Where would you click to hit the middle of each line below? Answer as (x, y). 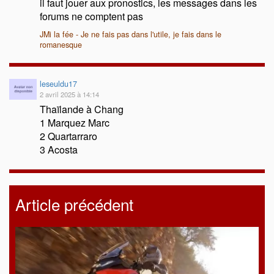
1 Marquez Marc (75, 123)
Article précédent (74, 204)
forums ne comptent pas (91, 17)
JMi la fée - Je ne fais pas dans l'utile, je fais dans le (131, 35)
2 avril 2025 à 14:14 (69, 94)
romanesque (61, 45)
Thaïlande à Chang (82, 109)
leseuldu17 (58, 84)
